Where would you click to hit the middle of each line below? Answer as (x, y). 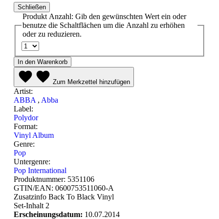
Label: (23, 109)
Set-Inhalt (30, 205)
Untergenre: (32, 161)
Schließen (32, 7)
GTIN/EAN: (34, 188)
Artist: (23, 91)
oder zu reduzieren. (52, 34)
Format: (26, 126)
